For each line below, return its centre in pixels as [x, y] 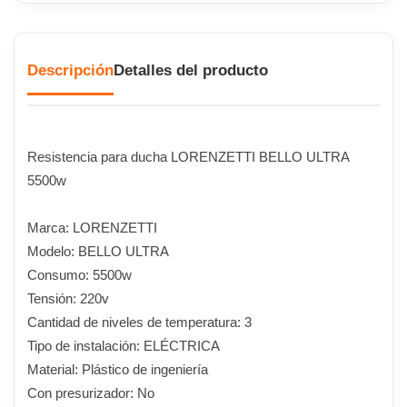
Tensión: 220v [68, 298]
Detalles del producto [191, 70]
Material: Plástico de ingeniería [118, 369]
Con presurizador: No [91, 392]
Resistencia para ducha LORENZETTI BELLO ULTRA [188, 156]
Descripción [70, 70]
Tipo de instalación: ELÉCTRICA [124, 345]
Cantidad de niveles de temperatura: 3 [139, 322]
